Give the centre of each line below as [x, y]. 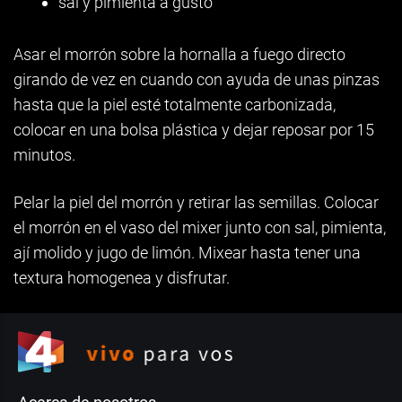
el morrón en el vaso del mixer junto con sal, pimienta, [200, 227]
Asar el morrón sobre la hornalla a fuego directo [179, 54]
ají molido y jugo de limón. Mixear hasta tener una [187, 253]
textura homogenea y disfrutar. [122, 278]
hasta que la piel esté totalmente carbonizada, [175, 105]
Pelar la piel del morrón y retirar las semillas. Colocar [196, 202]
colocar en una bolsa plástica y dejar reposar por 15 [194, 130]
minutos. [44, 155]
